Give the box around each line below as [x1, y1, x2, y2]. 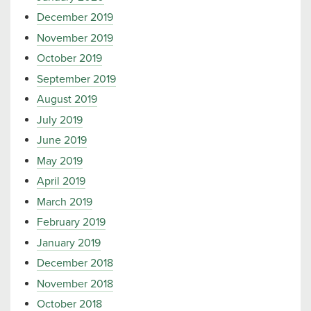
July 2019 [37, 112, 83, 127]
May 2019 [37, 153, 83, 168]
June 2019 [37, 133, 87, 147]
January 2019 [37, 235, 101, 250]
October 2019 [37, 51, 102, 65]
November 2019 [37, 31, 113, 45]
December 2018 [37, 256, 113, 270]
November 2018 [37, 276, 113, 291]
